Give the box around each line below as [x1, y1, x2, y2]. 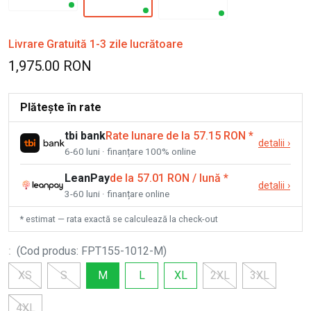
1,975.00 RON [8, 57, 92, 74]
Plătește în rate [20, 100, 101, 114]
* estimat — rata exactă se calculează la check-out [20, 213, 218, 224]
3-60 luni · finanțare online [65, 187, 169, 199]
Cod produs [20, 244, 76, 258]
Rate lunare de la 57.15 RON [106, 128, 246, 142]
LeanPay [65, 171, 110, 185]
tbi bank [65, 128, 106, 142]
